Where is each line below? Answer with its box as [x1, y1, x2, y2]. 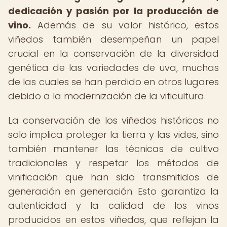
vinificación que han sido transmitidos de [8, 171, 219, 183]
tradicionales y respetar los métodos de [8, 157, 219, 169]
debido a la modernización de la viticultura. [8, 90, 206, 102]
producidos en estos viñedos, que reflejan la [8, 213, 219, 226]
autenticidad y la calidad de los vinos [8, 199, 219, 212]
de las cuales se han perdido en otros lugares [8, 75, 219, 88]
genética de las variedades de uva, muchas [8, 61, 219, 74]
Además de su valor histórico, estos [31, 19, 219, 31]
